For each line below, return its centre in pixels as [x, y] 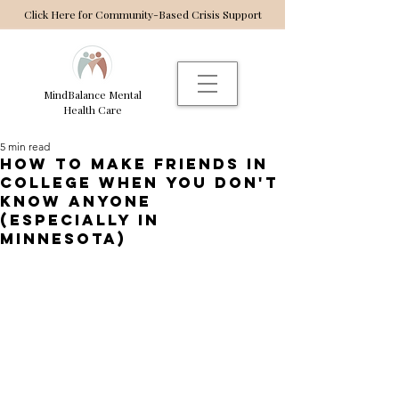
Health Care [93, 110]
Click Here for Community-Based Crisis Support [142, 14]
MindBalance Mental [93, 94]
